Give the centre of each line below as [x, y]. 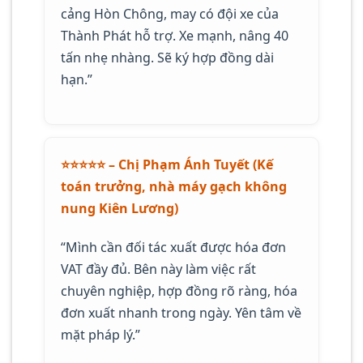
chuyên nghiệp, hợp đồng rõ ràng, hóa [179, 290]
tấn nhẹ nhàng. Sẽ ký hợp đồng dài [167, 58]
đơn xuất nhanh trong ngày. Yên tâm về [181, 312]
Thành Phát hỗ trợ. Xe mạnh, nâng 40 [175, 36]
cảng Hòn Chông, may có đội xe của [170, 14]
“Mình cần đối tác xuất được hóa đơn [173, 247]
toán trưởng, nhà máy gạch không [174, 186]
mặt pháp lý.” [100, 334]
